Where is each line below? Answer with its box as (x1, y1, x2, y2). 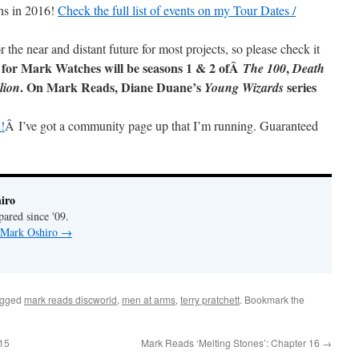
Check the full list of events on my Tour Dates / (58, 2, 296, 18)
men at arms (122, 292, 175, 306)
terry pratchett (180, 292, 240, 306)
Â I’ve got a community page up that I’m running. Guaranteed (5, 117, 318, 134)
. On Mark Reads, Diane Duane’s (20, 78, 204, 96)
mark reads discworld (24, 292, 117, 306)
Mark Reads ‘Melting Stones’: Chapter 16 (141, 336, 322, 349)
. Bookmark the (240, 292, 305, 306)
